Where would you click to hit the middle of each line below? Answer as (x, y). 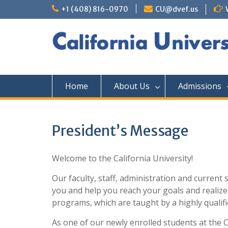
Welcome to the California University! (122, 158)
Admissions (200, 86)
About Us (132, 86)
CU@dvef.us (177, 9)
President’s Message (120, 131)
